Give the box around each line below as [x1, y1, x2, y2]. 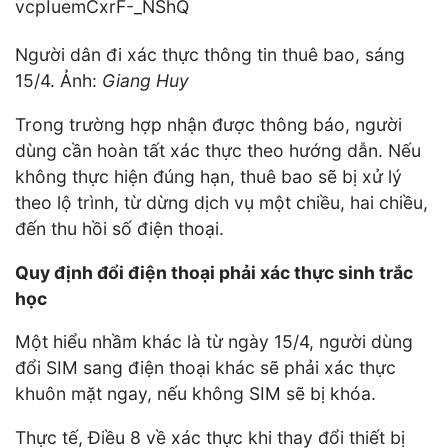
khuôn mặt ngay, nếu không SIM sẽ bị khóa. [15, 383, 376, 405]
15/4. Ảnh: [15, 70, 102, 92]
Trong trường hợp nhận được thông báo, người [15, 113, 402, 135]
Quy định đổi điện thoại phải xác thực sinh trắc [15, 261, 413, 283]
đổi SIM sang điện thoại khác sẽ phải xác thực [15, 357, 396, 379]
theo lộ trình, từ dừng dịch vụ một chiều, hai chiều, [15, 191, 428, 213]
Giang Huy [102, 70, 189, 92]
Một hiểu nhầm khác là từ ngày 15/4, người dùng [15, 331, 413, 353]
